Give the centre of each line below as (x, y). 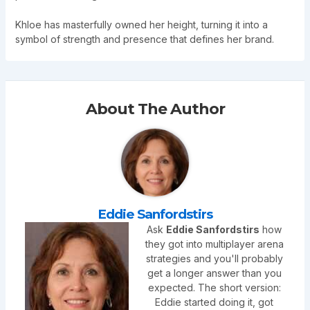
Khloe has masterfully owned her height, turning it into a (141, 25)
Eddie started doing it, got (214, 302)
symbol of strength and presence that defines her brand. (144, 39)
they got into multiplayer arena (214, 244)
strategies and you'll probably (214, 259)
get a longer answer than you (214, 273)
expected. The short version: (214, 288)
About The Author (155, 109)
